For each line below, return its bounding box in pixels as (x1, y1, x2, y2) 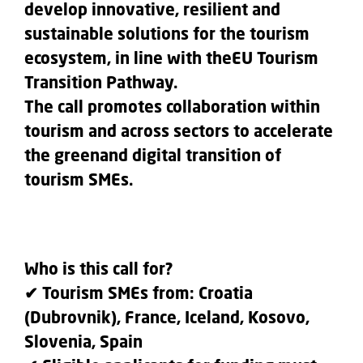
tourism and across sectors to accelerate (24, 125, 333, 141)
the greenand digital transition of (24, 149, 281, 165)
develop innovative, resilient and (24, 3, 280, 19)
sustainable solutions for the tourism (24, 28, 310, 44)
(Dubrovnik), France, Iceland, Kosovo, (24, 311, 310, 327)
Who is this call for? (24, 263, 173, 279)
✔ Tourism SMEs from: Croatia (24, 287, 253, 303)
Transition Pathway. (24, 76, 177, 92)
